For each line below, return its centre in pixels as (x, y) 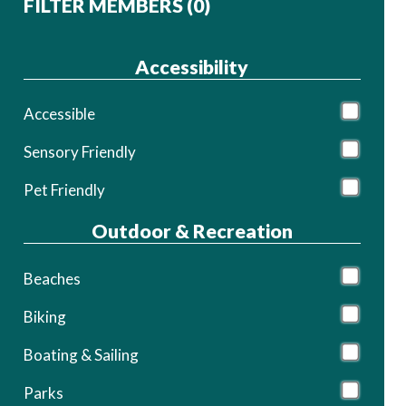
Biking (44, 316)
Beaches (52, 278)
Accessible (59, 114)
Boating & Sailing (81, 354)
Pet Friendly (64, 190)
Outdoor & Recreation (192, 232)
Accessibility (192, 67)
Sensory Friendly (79, 152)
